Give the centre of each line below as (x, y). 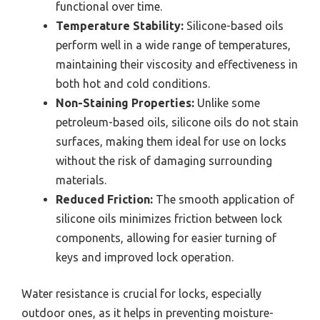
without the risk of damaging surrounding (164, 160)
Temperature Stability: (120, 25)
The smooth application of (224, 199)
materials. (81, 180)
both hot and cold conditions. (133, 83)
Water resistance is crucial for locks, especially (141, 293)
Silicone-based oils (234, 25)
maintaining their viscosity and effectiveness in (177, 64)
